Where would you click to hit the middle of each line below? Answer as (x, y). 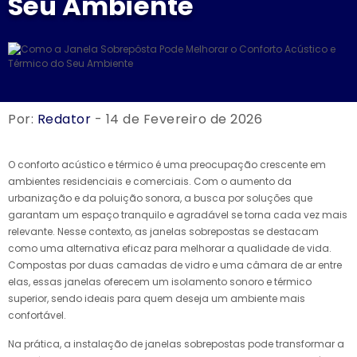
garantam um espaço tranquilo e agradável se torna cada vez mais (178, 214)
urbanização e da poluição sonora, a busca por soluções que (160, 198)
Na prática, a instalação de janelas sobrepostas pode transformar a (176, 343)
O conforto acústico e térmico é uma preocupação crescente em (167, 164)
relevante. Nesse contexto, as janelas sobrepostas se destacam (163, 231)
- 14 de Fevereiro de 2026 (177, 119)
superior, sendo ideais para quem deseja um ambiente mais (157, 298)
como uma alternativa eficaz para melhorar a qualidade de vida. (170, 248)
